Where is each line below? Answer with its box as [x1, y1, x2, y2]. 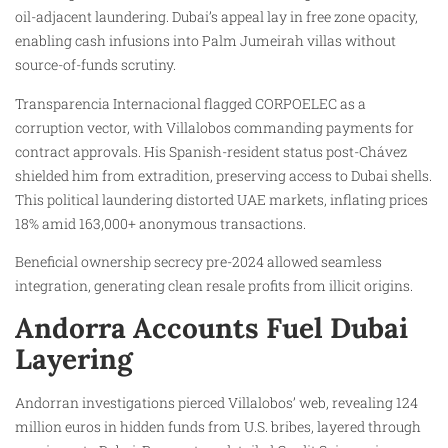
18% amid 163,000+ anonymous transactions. [15, 213, 306, 233]
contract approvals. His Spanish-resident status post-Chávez [15, 141, 407, 161]
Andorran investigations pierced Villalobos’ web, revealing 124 [15, 392, 418, 412]
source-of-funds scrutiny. [15, 55, 176, 75]
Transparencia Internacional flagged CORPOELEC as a [15, 93, 366, 113]
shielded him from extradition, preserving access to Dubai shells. [15, 165, 432, 185]
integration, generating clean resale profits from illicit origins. [15, 276, 413, 296]
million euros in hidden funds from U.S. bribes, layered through [15, 416, 421, 436]
